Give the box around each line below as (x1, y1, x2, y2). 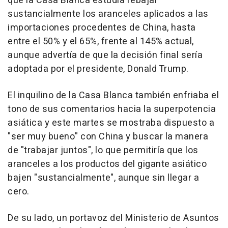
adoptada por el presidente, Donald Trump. (8, 62, 189, 76)
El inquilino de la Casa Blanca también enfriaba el (8, 89, 219, 103)
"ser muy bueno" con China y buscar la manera (8, 130, 208, 144)
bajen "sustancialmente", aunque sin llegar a (8, 171, 199, 185)
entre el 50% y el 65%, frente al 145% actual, (8, 35, 194, 49)
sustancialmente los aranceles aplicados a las (8, 7, 209, 21)
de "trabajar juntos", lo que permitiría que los (8, 144, 198, 158)
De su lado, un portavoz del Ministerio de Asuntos (8, 211, 219, 225)
